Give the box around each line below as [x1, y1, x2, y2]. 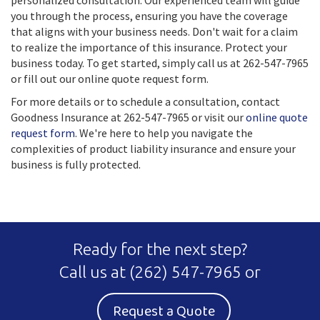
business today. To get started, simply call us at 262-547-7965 [11, 56, 309, 70]
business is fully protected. [11, 157, 141, 171]
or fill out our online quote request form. [11, 71, 209, 86]
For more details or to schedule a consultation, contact [11, 94, 280, 109]
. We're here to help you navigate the [75, 126, 253, 140]
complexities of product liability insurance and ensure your [11, 141, 296, 156]
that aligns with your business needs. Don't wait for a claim [11, 24, 298, 39]
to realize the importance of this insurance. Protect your [11, 40, 287, 54]
